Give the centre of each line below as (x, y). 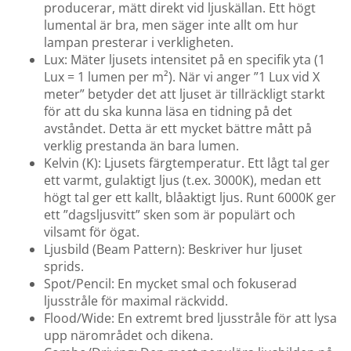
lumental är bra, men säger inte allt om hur (171, 25)
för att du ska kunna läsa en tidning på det (168, 112)
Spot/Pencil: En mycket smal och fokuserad (170, 284)
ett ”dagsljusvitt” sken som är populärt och (170, 215)
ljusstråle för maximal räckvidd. (136, 301)
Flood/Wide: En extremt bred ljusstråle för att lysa (190, 318)
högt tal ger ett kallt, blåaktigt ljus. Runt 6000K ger (190, 198)
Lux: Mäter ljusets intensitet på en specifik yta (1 (185, 60)
